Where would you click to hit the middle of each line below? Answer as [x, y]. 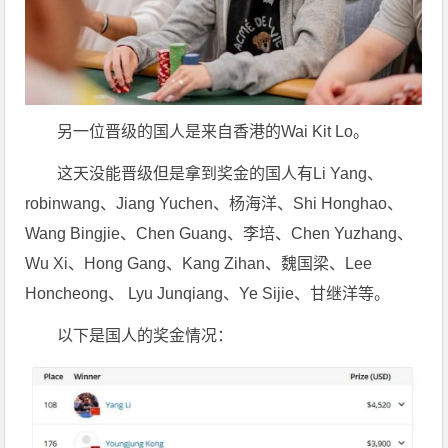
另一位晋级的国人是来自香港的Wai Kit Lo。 [213, 131]
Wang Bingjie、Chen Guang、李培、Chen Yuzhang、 [219, 233]
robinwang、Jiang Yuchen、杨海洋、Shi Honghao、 [214, 203]
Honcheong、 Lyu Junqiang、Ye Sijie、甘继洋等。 [208, 293]
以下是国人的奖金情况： [145, 335]
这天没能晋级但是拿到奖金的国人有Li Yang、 [220, 173]
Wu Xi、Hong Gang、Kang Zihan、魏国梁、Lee [199, 263]
